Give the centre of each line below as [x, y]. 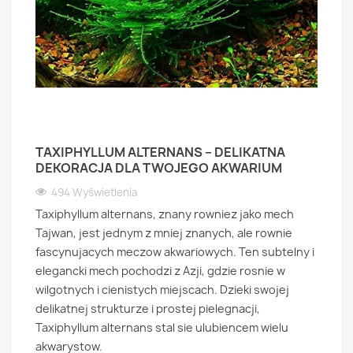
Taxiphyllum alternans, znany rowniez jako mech [165, 214]
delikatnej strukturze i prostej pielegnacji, [148, 308]
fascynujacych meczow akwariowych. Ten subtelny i [175, 252]
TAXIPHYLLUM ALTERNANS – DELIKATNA [160, 152]
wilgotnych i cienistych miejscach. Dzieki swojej [162, 290]
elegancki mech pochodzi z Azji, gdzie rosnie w [160, 271]
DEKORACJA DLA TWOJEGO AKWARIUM [159, 168]
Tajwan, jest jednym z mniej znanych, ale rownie [164, 233]
